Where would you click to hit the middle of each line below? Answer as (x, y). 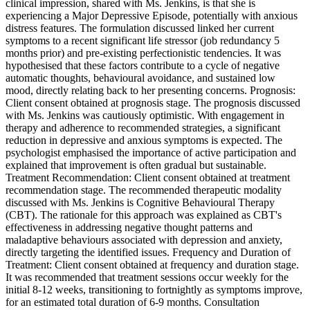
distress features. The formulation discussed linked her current (140, 28)
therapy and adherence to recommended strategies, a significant (143, 128)
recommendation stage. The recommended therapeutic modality (144, 190)
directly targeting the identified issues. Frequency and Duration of (148, 253)
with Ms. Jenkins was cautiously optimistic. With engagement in (145, 116)
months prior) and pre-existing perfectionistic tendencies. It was (143, 53)
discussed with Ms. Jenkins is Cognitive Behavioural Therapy (140, 203)
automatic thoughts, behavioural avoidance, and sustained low (140, 78)
